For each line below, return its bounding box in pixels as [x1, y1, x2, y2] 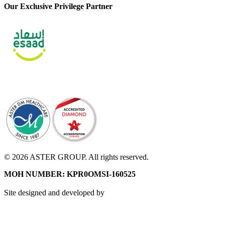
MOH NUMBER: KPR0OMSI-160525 [4, 170, 136, 179]
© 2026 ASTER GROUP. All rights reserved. [4, 153, 149, 162]
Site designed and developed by [4, 188, 104, 197]
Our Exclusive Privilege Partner [4, 2, 113, 11]
